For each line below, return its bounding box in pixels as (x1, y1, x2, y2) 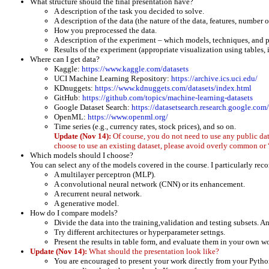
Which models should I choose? (30, 151, 133, 160)
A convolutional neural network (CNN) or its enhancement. (54, 180, 245, 189)
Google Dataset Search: (54, 103, 131, 112)
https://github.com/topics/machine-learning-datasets (82, 93, 253, 103)
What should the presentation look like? (89, 247, 219, 256)
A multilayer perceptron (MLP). (54, 170, 156, 180)
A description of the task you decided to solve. (54, 7, 204, 16)
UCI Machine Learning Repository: (54, 74, 171, 83)
